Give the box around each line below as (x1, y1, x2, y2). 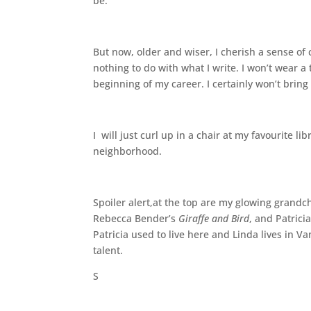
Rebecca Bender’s (93, 212, 179, 225)
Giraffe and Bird (178, 212, 250, 225)
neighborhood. (93, 144, 162, 158)
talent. (93, 244, 124, 257)
